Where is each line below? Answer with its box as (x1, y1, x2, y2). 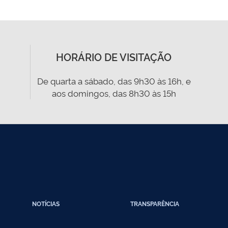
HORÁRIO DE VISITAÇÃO (56, 49, 172, 64)
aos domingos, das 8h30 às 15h (51, 87, 176, 99)
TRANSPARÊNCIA (130, 199, 179, 208)
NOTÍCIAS (32, 199, 60, 208)
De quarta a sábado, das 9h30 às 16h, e (37, 75, 191, 87)
